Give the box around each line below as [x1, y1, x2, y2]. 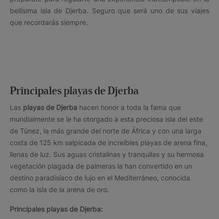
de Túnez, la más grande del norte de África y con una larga [10, 126, 201, 135]
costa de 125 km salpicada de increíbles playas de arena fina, [10, 138, 207, 147]
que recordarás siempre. [10, 18, 88, 26]
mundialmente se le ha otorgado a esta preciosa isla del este [10, 114, 203, 123]
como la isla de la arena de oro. [10, 185, 109, 194]
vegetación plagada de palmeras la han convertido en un [10, 161, 192, 170]
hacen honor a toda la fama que [79, 103, 181, 111]
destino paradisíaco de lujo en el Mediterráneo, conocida [10, 173, 190, 182]
